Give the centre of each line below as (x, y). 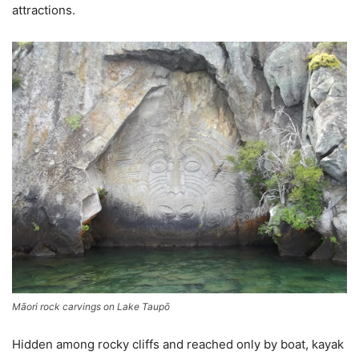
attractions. (44, 10)
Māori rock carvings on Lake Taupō (91, 306)
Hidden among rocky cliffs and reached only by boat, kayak (178, 344)
